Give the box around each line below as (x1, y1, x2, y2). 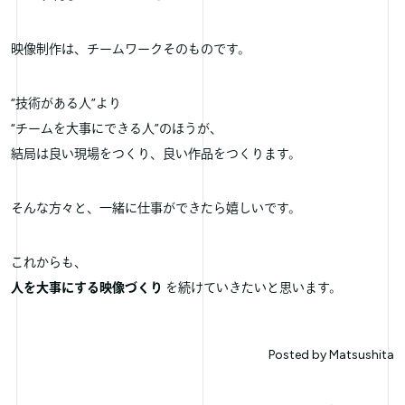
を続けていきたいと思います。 (163, 279, 342, 296)
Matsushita (328, 346, 394, 363)
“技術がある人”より (11, 95, 121, 111)
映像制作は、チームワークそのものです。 (11, 41, 250, 57)
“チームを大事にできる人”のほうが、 (11, 120, 222, 137)
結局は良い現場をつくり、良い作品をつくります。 (11, 146, 301, 162)
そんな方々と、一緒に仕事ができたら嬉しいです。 (11, 200, 301, 216)
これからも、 (11, 254, 87, 270)
